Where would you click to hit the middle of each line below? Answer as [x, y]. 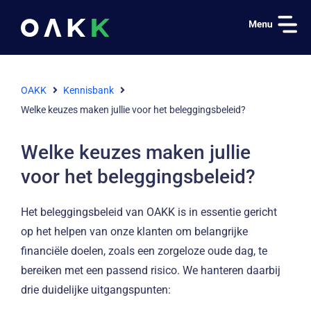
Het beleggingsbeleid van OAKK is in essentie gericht [149, 212]
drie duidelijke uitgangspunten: [96, 290]
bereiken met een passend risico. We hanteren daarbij [151, 270]
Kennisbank [89, 90]
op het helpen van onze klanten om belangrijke [134, 232]
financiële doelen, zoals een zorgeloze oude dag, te [144, 251]
